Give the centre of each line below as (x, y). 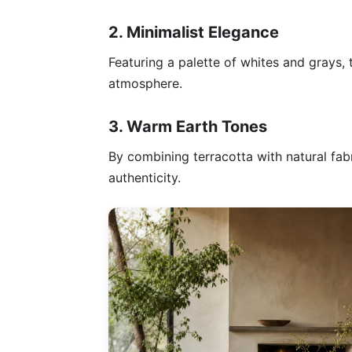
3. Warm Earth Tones (188, 126)
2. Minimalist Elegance (194, 32)
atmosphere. (145, 83)
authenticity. (145, 177)
